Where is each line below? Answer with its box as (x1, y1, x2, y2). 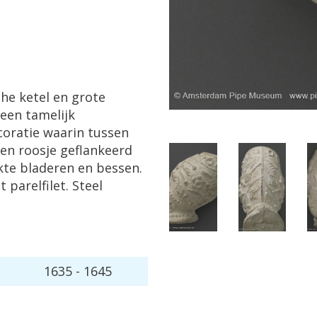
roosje (18, 142, 57, 158)
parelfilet (10, 177, 66, 194)
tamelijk (25, 106, 75, 123)
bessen (96, 159, 139, 176)
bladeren (20, 159, 74, 176)
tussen (88, 124, 129, 141)
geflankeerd (60, 142, 132, 158)
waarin (43, 124, 84, 141)
